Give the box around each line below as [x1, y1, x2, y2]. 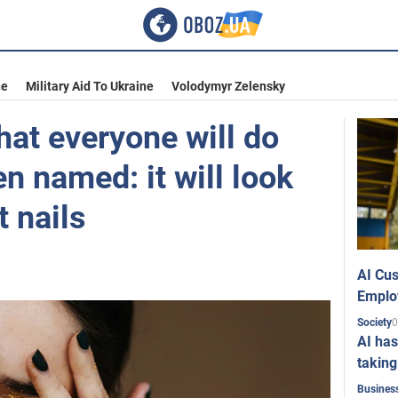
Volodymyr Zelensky [171, 79, 285, 93]
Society [357, 316, 393, 330]
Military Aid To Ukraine [26, 79, 154, 93]
